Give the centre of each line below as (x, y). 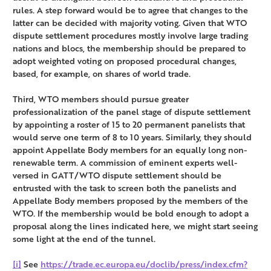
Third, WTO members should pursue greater (101, 99)
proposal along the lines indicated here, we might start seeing (135, 226)
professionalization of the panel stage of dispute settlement (132, 112)
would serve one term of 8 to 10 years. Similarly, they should (132, 137)
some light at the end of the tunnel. (84, 239)
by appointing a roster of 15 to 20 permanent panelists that (129, 125)
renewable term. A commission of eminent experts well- (125, 163)
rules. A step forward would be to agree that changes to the (130, 10)
